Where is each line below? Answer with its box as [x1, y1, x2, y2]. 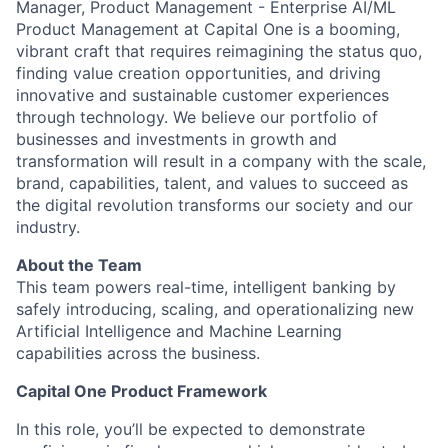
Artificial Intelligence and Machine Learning [16, 321, 342, 341]
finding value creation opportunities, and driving [16, 63, 381, 83]
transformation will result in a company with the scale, [16, 151, 426, 171]
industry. [16, 217, 80, 237]
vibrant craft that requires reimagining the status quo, [16, 41, 422, 61]
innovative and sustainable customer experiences [16, 85, 389, 105]
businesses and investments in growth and [16, 129, 337, 149]
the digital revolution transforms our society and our [16, 195, 413, 215]
